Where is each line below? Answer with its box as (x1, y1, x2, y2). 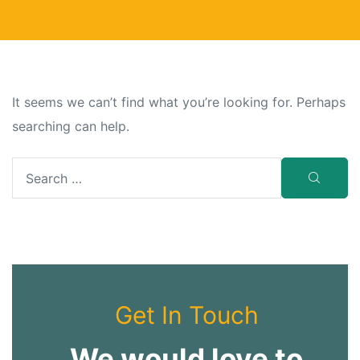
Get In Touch (114, 301, 259, 330)
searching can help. (12, 118, 129, 135)
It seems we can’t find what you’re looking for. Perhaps (12, 94, 346, 111)
